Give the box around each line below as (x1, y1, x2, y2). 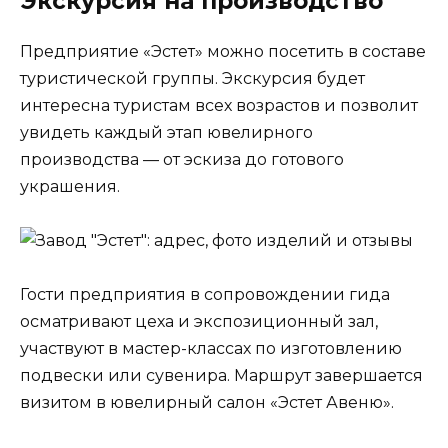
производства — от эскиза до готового (20, 149, 344, 169)
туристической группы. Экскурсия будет (20, 68, 365, 88)
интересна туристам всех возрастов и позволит (20, 95, 418, 115)
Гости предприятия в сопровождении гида (20, 284, 390, 304)
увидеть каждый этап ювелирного (20, 122, 313, 142)
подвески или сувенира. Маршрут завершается (20, 365, 423, 385)
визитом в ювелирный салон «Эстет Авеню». (20, 392, 394, 412)
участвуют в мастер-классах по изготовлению (20, 338, 402, 358)
